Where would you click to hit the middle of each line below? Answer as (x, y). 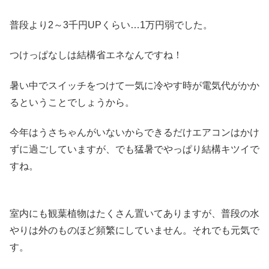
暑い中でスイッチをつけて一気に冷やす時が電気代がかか (134, 85)
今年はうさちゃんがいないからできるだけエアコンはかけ (134, 133)
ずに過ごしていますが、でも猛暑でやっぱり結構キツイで (134, 150)
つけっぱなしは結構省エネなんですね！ (96, 55)
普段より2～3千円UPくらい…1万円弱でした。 (111, 25)
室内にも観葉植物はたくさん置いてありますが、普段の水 (134, 213)
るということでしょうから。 (72, 102)
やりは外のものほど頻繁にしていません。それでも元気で (134, 230)
